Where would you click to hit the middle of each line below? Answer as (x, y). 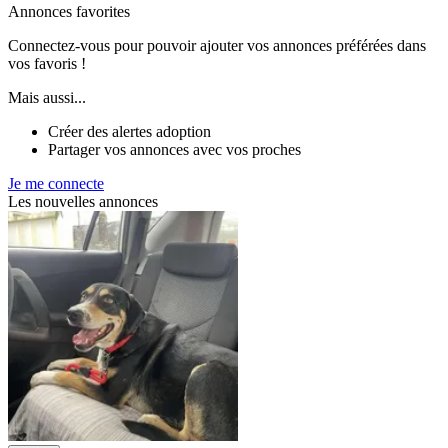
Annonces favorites (69, 12)
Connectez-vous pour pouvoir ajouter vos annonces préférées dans (217, 46)
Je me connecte (56, 184)
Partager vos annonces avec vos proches (174, 150)
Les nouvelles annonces (83, 202)
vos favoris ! (47, 64)
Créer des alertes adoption (129, 132)
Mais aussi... (47, 98)
